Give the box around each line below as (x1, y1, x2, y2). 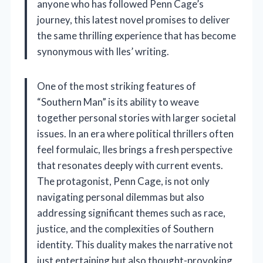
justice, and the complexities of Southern (37, 222, 214, 235)
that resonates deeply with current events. (37, 159, 223, 172)
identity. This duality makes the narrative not (37, 238, 233, 251)
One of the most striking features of (37, 80, 196, 93)
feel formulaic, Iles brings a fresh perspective (37, 143, 232, 156)
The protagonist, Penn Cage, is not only (37, 175, 210, 188)
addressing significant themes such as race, (37, 207, 225, 220)
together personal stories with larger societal (37, 112, 236, 124)
